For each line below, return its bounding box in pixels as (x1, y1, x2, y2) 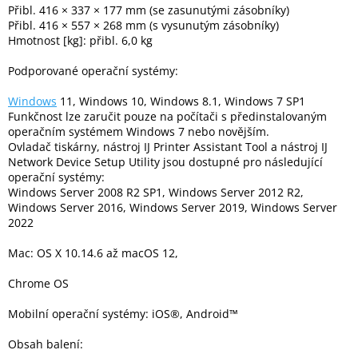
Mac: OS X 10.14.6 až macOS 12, (8, 245, 178, 261)
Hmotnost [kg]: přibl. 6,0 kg (8, 33, 153, 49)
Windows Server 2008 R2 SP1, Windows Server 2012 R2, (8, 185, 304, 201)
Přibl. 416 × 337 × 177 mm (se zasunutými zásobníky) (8, 2, 289, 18)
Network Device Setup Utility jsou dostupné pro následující (8, 154, 323, 170)
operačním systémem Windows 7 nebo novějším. (8, 124, 269, 140)
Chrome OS (8, 276, 69, 292)
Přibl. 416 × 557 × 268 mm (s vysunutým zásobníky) (8, 18, 279, 34)
